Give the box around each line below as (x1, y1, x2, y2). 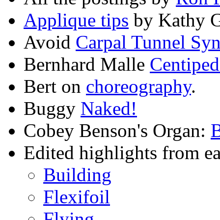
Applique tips (24, 9, 129, 31)
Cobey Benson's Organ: (24, 120, 211, 141)
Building (43, 164, 111, 186)
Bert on (24, 76, 86, 97)
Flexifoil (43, 186, 110, 208)
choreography (86, 76, 191, 97)
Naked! (81, 98, 137, 119)
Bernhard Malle (24, 54, 150, 75)
